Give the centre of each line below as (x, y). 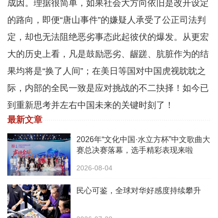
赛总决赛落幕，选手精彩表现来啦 (135, 150)
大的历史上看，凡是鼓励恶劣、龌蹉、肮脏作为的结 (108, 54)
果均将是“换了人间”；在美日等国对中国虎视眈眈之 (107, 71)
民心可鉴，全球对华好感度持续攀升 (139, 191)
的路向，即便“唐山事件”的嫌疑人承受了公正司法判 (107, 20)
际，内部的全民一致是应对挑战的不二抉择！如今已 (108, 88)
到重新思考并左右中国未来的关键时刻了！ (91, 105)
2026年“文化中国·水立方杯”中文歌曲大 (143, 140)
